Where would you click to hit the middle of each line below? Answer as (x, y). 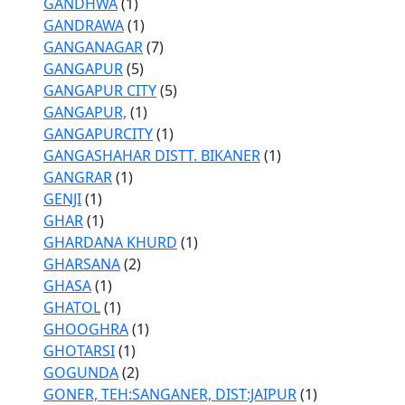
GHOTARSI (79, 351)
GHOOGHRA (86, 329)
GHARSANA (82, 264)
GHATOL (72, 307)
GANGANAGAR (93, 47)
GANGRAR (78, 177)
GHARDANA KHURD (110, 242)
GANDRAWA (84, 25)
